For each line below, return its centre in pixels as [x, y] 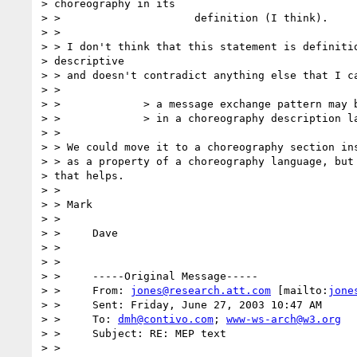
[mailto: [300, 290]
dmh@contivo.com [166, 319]
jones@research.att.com [201, 290]
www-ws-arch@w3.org [284, 319]
